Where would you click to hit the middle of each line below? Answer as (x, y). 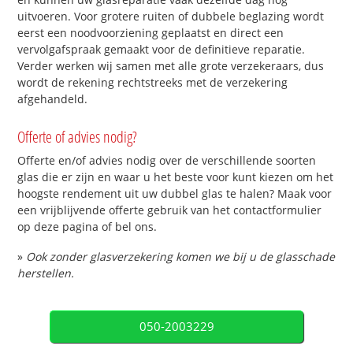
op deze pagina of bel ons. (87, 227)
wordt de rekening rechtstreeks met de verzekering (153, 82)
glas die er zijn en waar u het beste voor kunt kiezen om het (176, 177)
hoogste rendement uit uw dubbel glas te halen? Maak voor (175, 194)
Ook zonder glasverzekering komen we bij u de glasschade (181, 257)
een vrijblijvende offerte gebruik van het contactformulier (170, 210)
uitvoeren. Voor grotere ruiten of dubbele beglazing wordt (171, 16)
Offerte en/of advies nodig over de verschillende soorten (167, 161)
